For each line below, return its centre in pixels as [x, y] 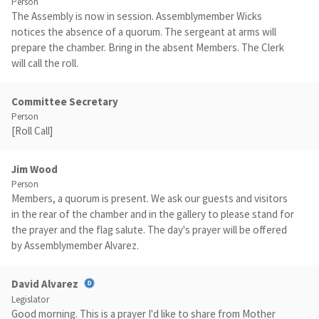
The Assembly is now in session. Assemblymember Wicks [137, 16]
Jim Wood [35, 169]
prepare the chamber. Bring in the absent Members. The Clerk [148, 47]
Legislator [30, 300]
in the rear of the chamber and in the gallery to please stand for [153, 214]
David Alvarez [45, 284]
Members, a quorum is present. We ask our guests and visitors [150, 198]
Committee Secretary [65, 101]
